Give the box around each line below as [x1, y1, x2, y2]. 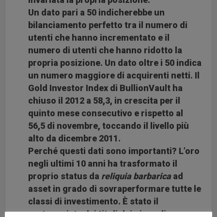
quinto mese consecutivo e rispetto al [28, 108, 184, 118]
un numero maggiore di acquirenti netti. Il [28, 70, 200, 80]
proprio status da [28, 170, 102, 181]
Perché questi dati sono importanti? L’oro [28, 145, 200, 156]
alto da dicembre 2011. [28, 133, 121, 143]
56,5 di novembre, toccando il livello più [28, 120, 189, 131]
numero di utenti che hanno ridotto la [28, 45, 183, 55]
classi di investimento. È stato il [28, 196, 159, 206]
